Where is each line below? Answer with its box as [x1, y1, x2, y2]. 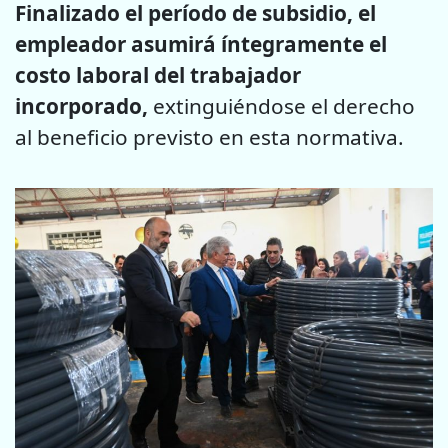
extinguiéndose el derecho [148, 91, 415, 120]
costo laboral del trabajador [15, 60, 301, 89]
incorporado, [15, 91, 148, 120]
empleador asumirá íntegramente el [15, 29, 387, 58]
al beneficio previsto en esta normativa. [15, 122, 404, 151]
